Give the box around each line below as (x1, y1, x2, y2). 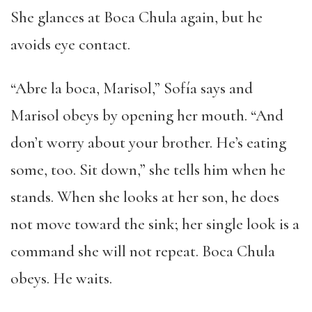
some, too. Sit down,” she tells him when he (10, 160, 286, 180)
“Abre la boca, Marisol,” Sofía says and (10, 79, 253, 98)
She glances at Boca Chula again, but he (10, 8, 263, 27)
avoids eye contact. (10, 35, 130, 54)
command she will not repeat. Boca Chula (10, 242, 275, 261)
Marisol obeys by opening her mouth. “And (10, 106, 283, 125)
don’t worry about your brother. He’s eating (10, 133, 286, 153)
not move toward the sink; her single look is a (10, 214, 299, 234)
